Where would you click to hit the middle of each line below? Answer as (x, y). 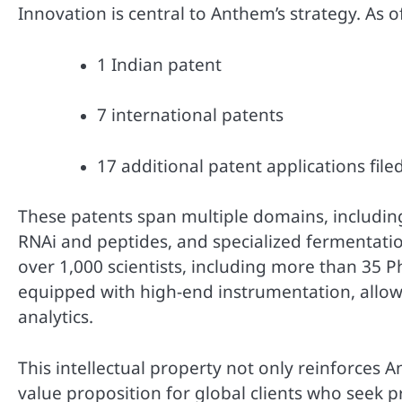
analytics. (56, 317)
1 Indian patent (159, 64)
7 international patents (190, 115)
